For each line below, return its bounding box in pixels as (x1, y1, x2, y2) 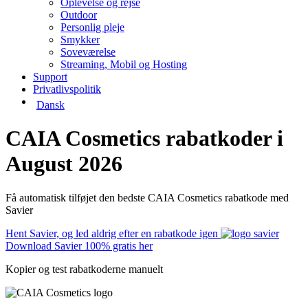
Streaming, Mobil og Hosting (60, 58, 187, 70)
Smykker (60, 34, 100, 45)
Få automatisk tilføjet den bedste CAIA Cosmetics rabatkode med (5, 191, 289, 203)
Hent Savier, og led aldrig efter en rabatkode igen (5, 227, 221, 239)
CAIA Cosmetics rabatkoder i (5, 126, 283, 151)
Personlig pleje (60, 21, 124, 33)
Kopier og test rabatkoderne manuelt (5, 263, 163, 275)
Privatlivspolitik (33, 83, 101, 95)
